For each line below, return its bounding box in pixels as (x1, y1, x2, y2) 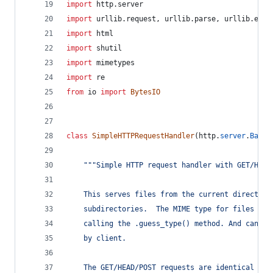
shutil (96, 44, 122, 52)
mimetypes (96, 58, 135, 67)
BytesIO (130, 88, 160, 96)
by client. (66, 234, 126, 243)
